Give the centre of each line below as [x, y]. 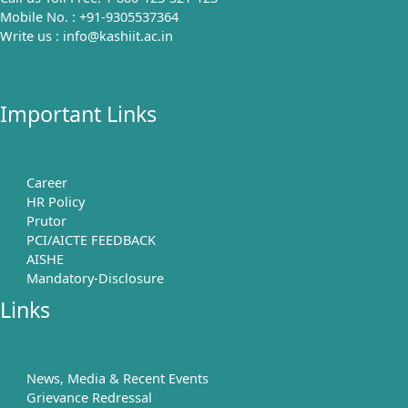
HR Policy [56, 201]
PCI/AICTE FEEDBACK [92, 239]
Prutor [47, 220]
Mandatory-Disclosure [96, 277]
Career [47, 182]
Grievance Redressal [90, 397]
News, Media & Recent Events [118, 378]
